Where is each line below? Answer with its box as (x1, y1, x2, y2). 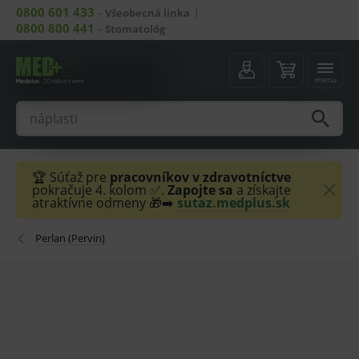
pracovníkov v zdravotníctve (110, 168, 291, 186)
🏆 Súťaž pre (32, 168, 110, 186)
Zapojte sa (167, 181, 236, 199)
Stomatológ (105, 22, 165, 36)
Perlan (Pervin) (35, 231, 105, 245)
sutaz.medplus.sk (177, 194, 290, 212)
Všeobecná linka (105, 6, 190, 20)
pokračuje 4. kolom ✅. (32, 181, 167, 199)
